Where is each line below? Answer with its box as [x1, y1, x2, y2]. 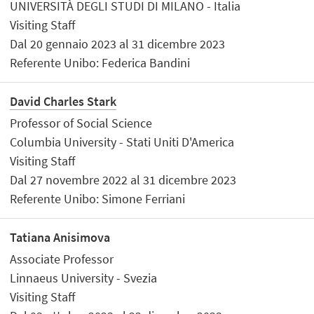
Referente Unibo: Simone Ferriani [10, 190, 186, 207]
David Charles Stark [10, 93, 117, 110]
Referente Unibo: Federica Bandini [10, 55, 191, 71]
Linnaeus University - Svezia [10, 269, 158, 286]
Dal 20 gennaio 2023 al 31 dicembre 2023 [10, 36, 226, 53]
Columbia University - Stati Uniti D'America [10, 133, 235, 150]
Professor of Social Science [10, 114, 153, 131]
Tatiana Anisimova [10, 229, 111, 246]
